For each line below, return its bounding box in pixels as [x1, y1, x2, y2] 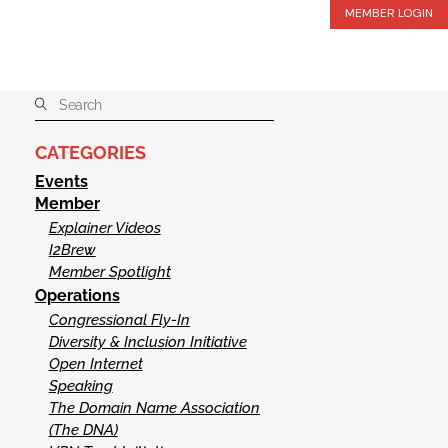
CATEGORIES [34, 142, 146, 164]
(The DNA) [48, 421, 118, 440]
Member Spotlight [48, 263, 171, 282]
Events [34, 172, 88, 192]
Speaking [48, 377, 113, 396]
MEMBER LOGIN [345, 5, 433, 21]
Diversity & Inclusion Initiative [48, 333, 247, 352]
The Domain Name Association [48, 399, 260, 418]
